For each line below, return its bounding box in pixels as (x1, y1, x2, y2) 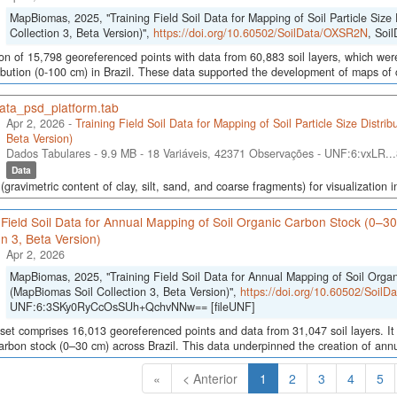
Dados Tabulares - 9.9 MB (5, 145, 136, 161)
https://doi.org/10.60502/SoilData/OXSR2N (152, 25, 368, 41)
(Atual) (266, 369, 304, 386)
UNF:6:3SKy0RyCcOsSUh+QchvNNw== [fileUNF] (9, 299, 255, 315)
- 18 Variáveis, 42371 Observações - (136, 145, 324, 161)
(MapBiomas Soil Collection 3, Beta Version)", (9, 284, 240, 300)
